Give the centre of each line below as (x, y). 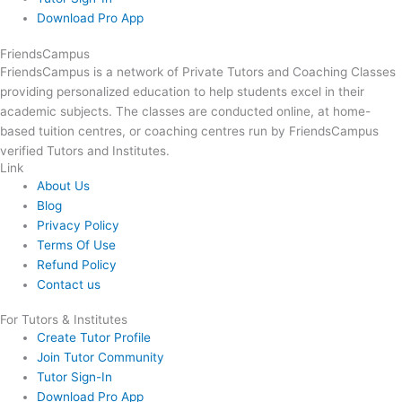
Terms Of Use (77, 245)
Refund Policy (77, 264)
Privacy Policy (79, 225)
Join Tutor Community (101, 358)
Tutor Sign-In (75, 377)
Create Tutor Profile (94, 338)
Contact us (69, 284)
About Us (64, 185)
